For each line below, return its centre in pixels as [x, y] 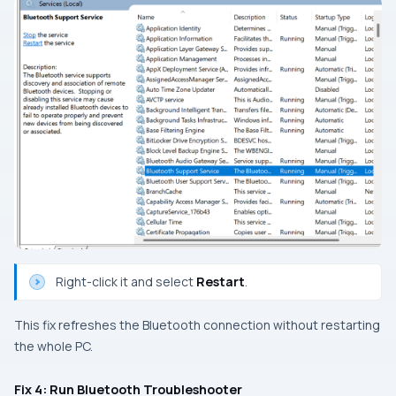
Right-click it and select [126, 281]
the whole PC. [53, 346]
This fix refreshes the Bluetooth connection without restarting [197, 324]
